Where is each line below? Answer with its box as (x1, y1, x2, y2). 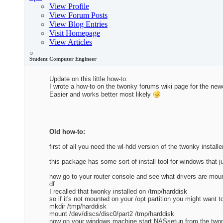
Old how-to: (49, 128, 85, 136)
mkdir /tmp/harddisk (49, 203, 107, 211)
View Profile (49, 2, 89, 11)
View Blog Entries (49, 20, 108, 29)
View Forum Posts (49, 11, 108, 20)
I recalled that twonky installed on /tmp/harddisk (49, 188, 187, 196)
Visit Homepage (49, 29, 100, 38)
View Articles (49, 38, 92, 47)
